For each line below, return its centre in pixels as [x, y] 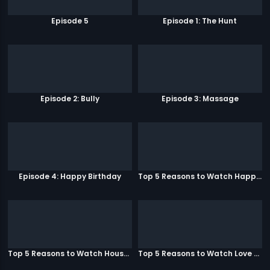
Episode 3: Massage [200, 98]
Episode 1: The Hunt [200, 21]
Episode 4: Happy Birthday [70, 176]
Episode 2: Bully [70, 98]
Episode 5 [70, 21]
